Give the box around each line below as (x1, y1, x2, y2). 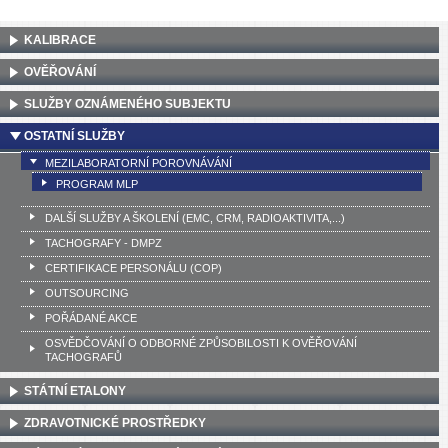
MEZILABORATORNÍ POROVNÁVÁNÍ (44, 156, 232, 169)
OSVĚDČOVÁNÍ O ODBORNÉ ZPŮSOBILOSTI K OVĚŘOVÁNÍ (44, 336, 357, 349)
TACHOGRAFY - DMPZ (44, 236, 162, 249)
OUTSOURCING (44, 286, 129, 299)
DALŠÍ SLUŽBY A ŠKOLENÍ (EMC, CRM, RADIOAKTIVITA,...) (44, 211, 345, 224)
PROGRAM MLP (55, 177, 138, 190)
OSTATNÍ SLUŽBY (24, 128, 125, 143)
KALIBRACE (24, 32, 96, 47)
